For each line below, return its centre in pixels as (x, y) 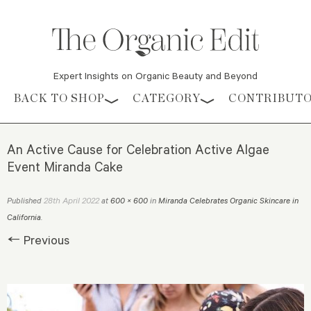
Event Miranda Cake (65, 167)
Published (25, 201)
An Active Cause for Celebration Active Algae (138, 149)
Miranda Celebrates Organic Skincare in (228, 201)
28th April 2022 (72, 200)
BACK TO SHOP (59, 99)
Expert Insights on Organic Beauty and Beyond (155, 76)
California (24, 217)
